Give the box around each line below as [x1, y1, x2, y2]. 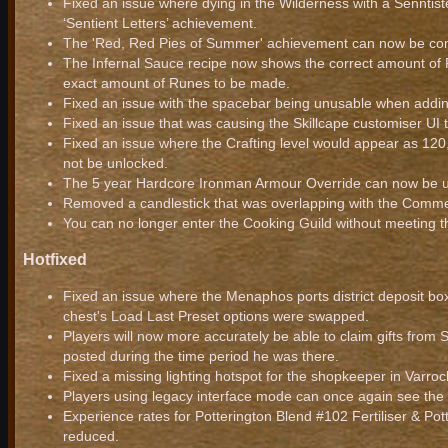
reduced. [63, 427, 119, 444]
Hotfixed [23, 250, 87, 269]
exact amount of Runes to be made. [63, 74, 290, 91]
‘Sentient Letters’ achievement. [63, 14, 257, 31]
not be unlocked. [63, 154, 168, 171]
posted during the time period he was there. [63, 347, 339, 364]
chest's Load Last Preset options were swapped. [63, 307, 369, 324]
